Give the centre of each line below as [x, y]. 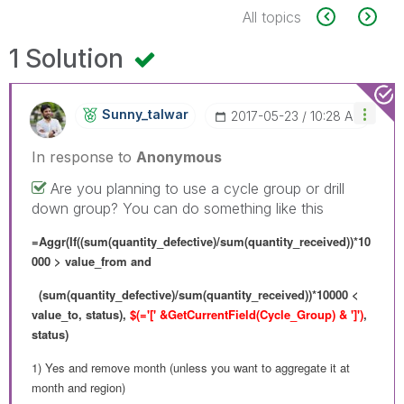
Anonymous [179, 156]
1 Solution [69, 58]
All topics [272, 17]
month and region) [78, 387]
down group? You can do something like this [178, 208]
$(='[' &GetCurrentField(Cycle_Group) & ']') [247, 314]
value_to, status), [81, 314]
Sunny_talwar [145, 114]
